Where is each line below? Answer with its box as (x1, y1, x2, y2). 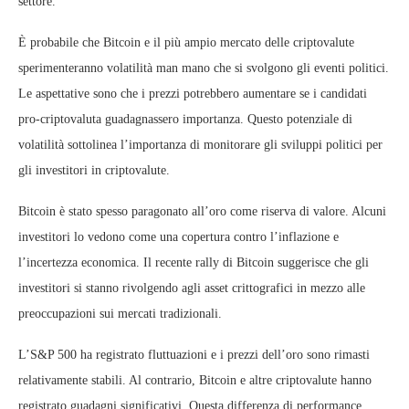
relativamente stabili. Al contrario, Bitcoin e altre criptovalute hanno (18, 373, 372, 387)
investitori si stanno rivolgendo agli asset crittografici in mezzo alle (18, 281, 365, 295)
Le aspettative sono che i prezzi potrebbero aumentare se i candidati (18, 87, 367, 100)
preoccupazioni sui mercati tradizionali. (18, 307, 222, 320)
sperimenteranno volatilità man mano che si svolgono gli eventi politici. (18, 61, 389, 75)
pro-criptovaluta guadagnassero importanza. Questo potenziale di (18, 112, 352, 126)
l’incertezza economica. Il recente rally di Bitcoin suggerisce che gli (18, 256, 369, 269)
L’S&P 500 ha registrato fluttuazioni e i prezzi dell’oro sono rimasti (18, 348, 370, 362)
